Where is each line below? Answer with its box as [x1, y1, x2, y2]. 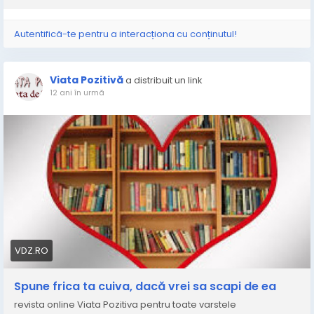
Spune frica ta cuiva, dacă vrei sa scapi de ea [14, 278, 276, 294]
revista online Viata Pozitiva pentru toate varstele [14, 298, 236, 311]
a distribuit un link [125, 74, 203, 87]
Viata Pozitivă [50, 73, 123, 87]
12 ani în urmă [50, 87, 104, 98]
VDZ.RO [15, 244, 48, 257]
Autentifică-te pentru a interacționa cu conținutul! [14, 27, 237, 41]
